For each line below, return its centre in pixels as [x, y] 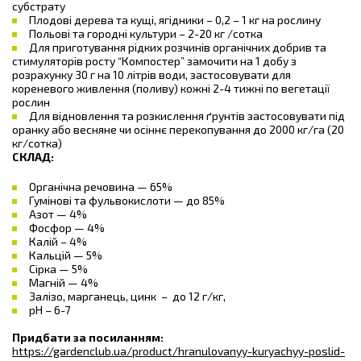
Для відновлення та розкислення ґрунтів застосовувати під [187, 116]
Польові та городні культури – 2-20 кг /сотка [146, 33]
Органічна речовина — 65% [101, 187]
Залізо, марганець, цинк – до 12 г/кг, [127, 296]
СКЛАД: [33, 157]
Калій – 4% [58, 241]
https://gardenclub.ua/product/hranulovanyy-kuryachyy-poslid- [178, 351]
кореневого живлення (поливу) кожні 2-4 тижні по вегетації [171, 88]
